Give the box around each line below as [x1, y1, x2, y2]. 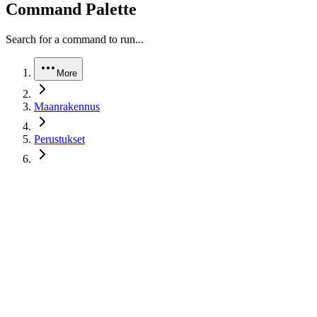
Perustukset [34, 132, 85, 145]
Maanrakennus [34, 100, 100, 113]
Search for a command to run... [6, 33, 144, 45]
